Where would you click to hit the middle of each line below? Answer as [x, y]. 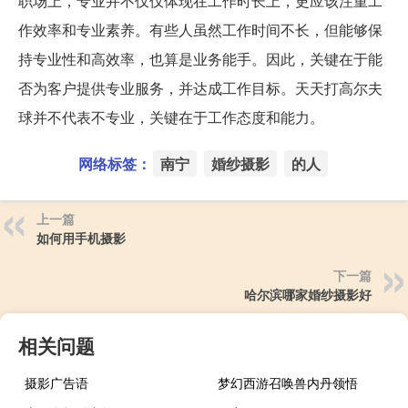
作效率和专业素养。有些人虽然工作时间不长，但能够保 [200, 29]
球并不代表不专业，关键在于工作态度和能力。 [171, 117]
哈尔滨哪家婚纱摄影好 [308, 294]
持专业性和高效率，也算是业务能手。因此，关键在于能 [200, 58]
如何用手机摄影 [81, 237]
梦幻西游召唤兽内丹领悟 [288, 382]
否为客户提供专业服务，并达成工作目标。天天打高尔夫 [200, 87]
